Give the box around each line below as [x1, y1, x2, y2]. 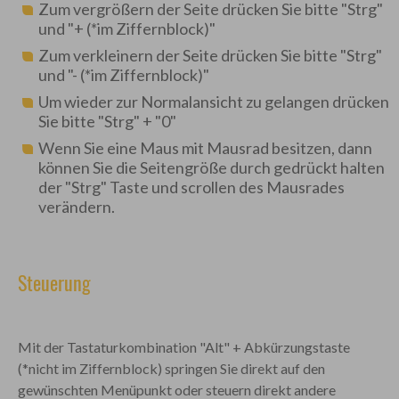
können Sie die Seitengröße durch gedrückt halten [37, 158, 385, 177]
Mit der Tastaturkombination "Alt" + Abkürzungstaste [17, 338, 350, 355]
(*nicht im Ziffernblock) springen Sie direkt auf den [17, 360, 325, 377]
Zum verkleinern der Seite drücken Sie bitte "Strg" [37, 45, 382, 65]
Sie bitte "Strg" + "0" [37, 111, 176, 131]
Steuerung [17, 268, 91, 297]
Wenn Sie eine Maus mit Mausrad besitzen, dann [37, 138, 372, 158]
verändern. [37, 197, 115, 216]
